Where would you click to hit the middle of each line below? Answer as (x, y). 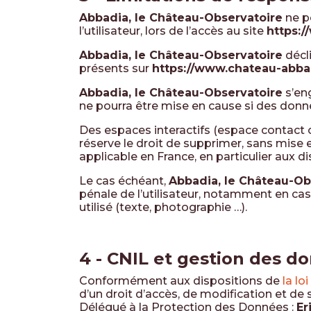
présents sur (116, 68)
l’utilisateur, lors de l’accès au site (173, 31)
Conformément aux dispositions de (181, 281)
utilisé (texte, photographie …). (163, 207)
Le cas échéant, (124, 181)
